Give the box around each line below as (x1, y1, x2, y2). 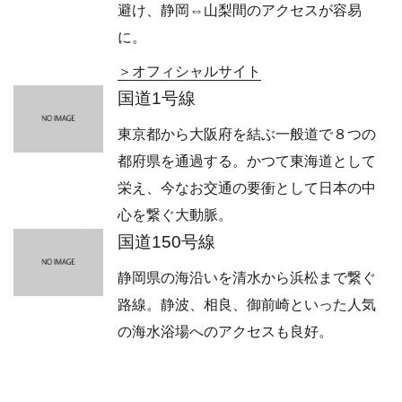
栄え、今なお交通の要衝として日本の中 (118, 179, 376, 196)
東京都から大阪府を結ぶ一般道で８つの (118, 126, 376, 142)
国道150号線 (118, 232, 215, 251)
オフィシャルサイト (132, 64, 261, 80)
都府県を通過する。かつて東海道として (118, 153, 376, 169)
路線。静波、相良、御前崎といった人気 (118, 296, 376, 312)
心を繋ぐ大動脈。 (118, 206, 232, 223)
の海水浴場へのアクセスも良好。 (118, 323, 333, 339)
